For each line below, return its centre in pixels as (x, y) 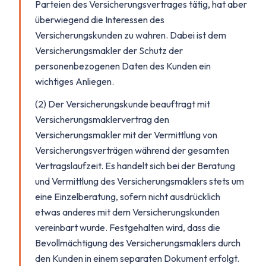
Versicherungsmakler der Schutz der (109, 50)
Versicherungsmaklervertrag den (102, 119)
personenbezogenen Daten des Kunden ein (123, 66)
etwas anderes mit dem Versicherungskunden (127, 212)
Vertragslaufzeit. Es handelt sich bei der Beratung (135, 166)
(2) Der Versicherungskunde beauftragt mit (123, 104)
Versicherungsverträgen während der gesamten (132, 150)
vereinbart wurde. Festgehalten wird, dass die (128, 227)
